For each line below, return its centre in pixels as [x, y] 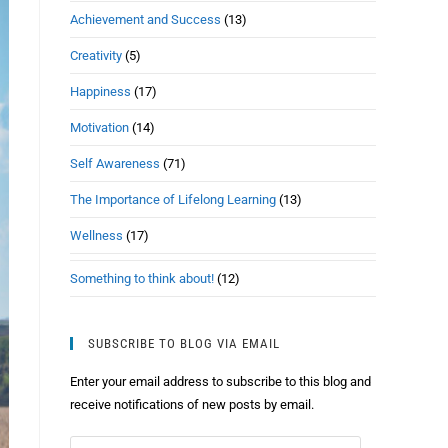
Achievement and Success [145, 19]
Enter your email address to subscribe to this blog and [220, 381]
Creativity [96, 55]
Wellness [96, 235]
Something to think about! [142, 278]
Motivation [99, 127]
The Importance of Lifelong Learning [173, 199]
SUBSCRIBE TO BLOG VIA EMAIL [184, 343]
